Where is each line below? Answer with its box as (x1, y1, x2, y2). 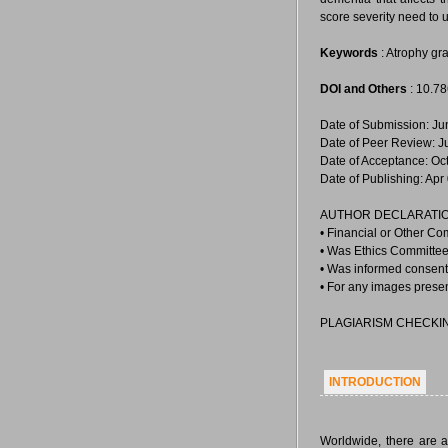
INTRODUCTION (329, 375, 421, 389)
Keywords (320, 46, 378, 60)
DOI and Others (320, 82, 407, 96)
